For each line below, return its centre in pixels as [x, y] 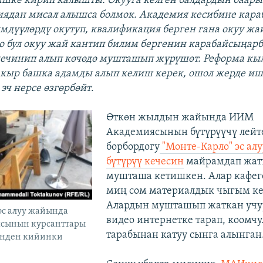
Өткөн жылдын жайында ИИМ [180, 117]
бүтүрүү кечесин [145, 161]
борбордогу [133, 147]
